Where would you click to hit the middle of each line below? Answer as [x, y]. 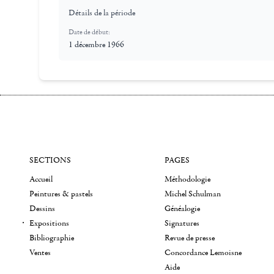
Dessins [42, 209]
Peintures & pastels [61, 194]
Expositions [49, 223]
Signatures [182, 223]
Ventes [40, 253]
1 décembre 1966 [96, 45]
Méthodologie [188, 179]
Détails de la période [102, 13]
